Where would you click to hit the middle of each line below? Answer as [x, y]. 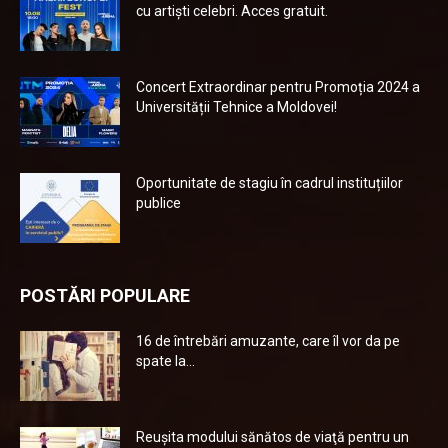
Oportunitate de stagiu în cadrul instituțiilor [269, 183]
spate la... [165, 361]
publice [158, 203]
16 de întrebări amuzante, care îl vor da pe [268, 341]
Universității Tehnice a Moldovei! [236, 107]
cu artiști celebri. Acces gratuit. [232, 11]
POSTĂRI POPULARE [105, 295]
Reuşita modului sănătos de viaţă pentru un [272, 437]
